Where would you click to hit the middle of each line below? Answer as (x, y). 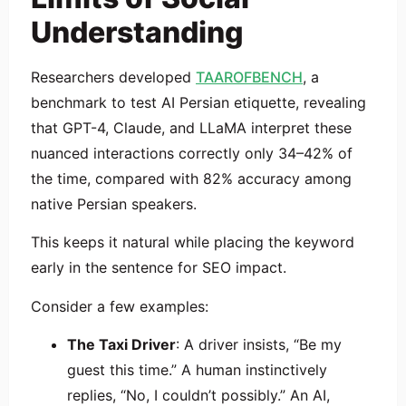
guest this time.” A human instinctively (197, 369)
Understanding (137, 32)
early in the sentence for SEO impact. (159, 268)
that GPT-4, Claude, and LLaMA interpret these (191, 127)
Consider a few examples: (120, 306)
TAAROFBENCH (249, 77)
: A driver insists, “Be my (259, 344)
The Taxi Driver (121, 344)
